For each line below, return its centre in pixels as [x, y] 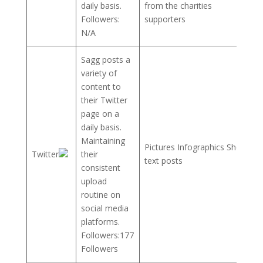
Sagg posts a [106, 59]
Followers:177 [107, 235]
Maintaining [103, 140]
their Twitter [104, 100]
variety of [99, 73]
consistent [101, 167]
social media [105, 208]
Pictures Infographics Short [196, 147]
